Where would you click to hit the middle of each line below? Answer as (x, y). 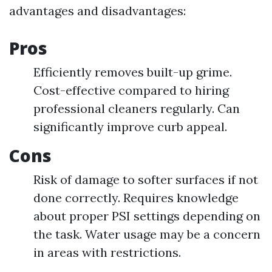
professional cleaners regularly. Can (137, 108)
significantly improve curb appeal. (130, 127)
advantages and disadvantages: (97, 11)
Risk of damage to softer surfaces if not (146, 179)
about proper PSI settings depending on (147, 216)
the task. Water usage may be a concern (147, 234)
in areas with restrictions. (107, 252)
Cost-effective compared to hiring (131, 90)
